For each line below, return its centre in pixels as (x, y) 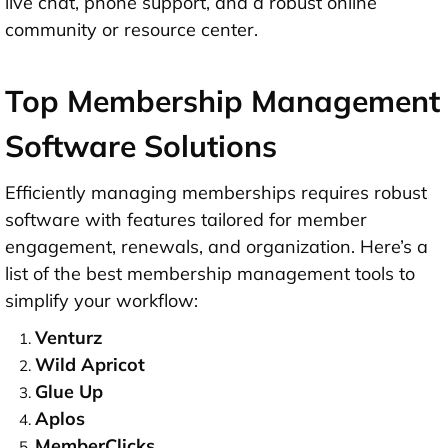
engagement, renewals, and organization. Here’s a (216, 246)
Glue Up (69, 391)
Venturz (68, 337)
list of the (45, 273)
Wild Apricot (90, 364)
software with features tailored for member (186, 219)
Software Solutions (141, 145)
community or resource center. (131, 29)
